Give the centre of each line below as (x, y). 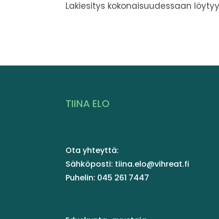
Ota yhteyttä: (92, 150)
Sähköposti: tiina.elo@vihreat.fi (128, 164)
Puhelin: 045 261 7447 (108, 177)
